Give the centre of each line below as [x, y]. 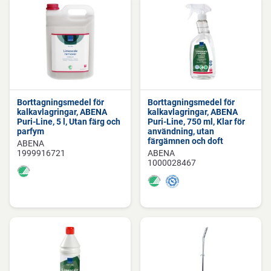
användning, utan [181, 131]
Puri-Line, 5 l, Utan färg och [69, 122]
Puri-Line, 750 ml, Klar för [196, 122]
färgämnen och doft [185, 141]
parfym [31, 131]
